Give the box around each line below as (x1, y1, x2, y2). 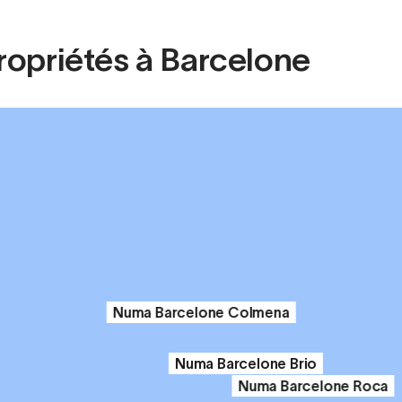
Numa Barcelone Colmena (112, 304, 290, 320)
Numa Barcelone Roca (238, 378, 389, 394)
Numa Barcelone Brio (174, 355, 318, 371)
